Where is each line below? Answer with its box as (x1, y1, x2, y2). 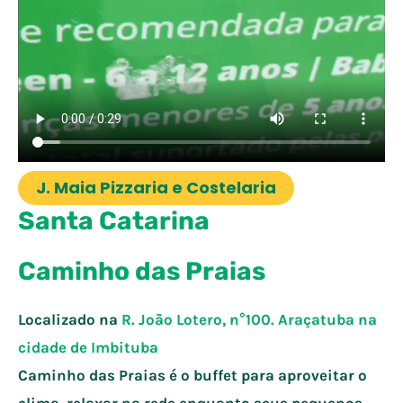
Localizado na (18, 309, 121, 328)
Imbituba (91, 337, 158, 356)
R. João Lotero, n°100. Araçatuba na (121, 309, 377, 328)
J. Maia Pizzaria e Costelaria (36, 175, 276, 199)
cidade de (18, 337, 91, 356)
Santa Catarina (18, 205, 210, 236)
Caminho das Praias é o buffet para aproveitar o (18, 365, 367, 384)
